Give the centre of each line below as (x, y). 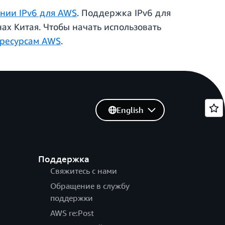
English (130, 110)
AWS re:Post (72, 213)
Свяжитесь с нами (83, 171)
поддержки (71, 198)
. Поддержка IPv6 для (124, 13)
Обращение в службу (90, 186)
